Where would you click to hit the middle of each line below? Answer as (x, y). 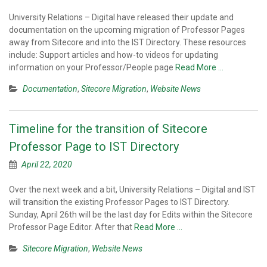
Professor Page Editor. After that (72, 227)
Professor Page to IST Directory (94, 147)
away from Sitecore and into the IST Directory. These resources (128, 42)
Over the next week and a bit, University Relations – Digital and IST (132, 190)
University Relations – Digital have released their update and (121, 17)
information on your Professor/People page (92, 67)
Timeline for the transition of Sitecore (108, 129)
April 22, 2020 (47, 164)
